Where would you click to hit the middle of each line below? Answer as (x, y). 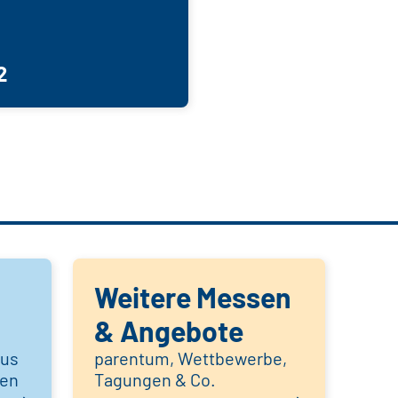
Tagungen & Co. (155, 380)
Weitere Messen (193, 297)
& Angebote (169, 331)
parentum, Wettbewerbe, (191, 358)
